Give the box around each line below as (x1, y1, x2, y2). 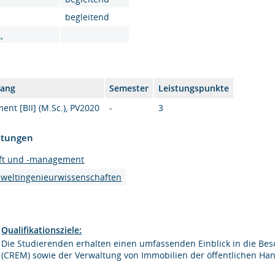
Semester (109, 82, 149, 94)
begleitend (65, 11, 110, 23)
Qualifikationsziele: (1, 224, 82, 236)
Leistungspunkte (158, 82, 230, 94)
